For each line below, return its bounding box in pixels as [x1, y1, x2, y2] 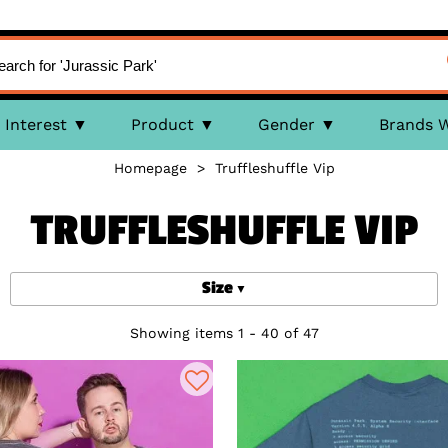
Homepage [113, 160, 187, 176]
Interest [4, 115, 67, 134]
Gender [257, 115, 315, 134]
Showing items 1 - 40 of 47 [129, 325, 319, 341]
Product [130, 115, 194, 134]
